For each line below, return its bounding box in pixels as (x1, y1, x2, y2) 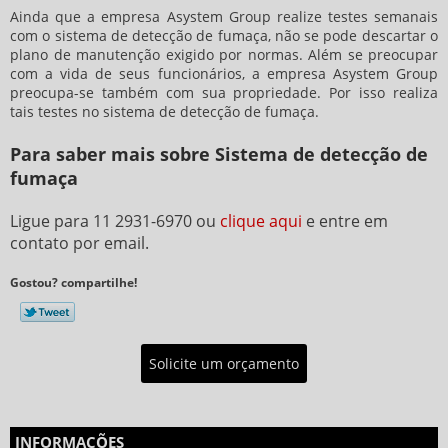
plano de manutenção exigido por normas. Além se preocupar (10, 45, 438, 65)
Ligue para (10, 210, 93, 233)
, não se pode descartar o (267, 26, 439, 46)
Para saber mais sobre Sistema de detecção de (10, 142, 428, 167)
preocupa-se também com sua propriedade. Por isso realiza (10, 83, 438, 103)
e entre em (302, 210, 388, 233)
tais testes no (10, 102, 103, 122)
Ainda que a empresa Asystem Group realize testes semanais (10, 7, 438, 27)
